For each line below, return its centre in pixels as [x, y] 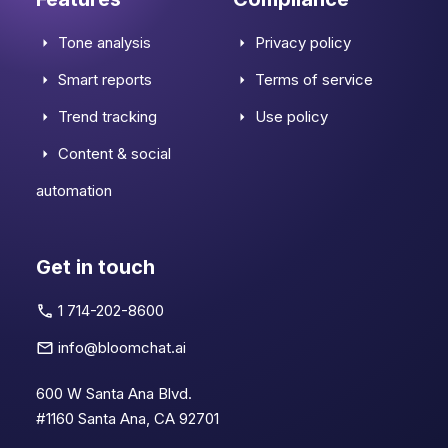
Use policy [289, 116]
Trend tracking [105, 116]
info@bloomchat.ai [120, 347]
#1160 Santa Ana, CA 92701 [127, 418]
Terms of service [312, 79]
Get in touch [95, 267]
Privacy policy [301, 42]
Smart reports [103, 79]
